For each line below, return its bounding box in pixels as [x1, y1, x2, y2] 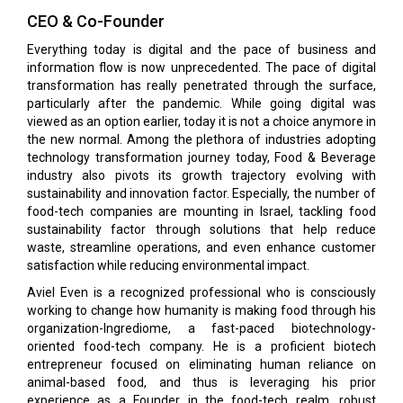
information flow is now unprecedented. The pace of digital [27, 60, 376, 75]
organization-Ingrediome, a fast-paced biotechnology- [27, 321, 376, 336]
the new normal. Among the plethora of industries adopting [27, 132, 376, 147]
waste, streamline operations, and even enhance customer [27, 240, 376, 255]
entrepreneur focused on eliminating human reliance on [27, 357, 376, 372]
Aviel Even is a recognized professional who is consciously [27, 285, 376, 300]
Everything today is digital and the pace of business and [27, 42, 376, 57]
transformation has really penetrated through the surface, [27, 78, 376, 93]
